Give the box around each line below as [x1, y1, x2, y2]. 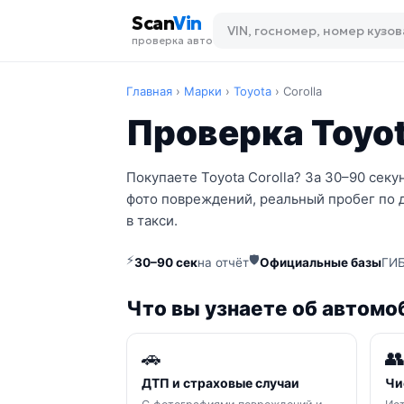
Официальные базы [260, 254, 381, 270]
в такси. [126, 212, 178, 229]
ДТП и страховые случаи [142, 375, 299, 390]
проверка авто [132, 34, 213, 47]
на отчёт [197, 254, 249, 270]
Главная [126, 84, 172, 98]
